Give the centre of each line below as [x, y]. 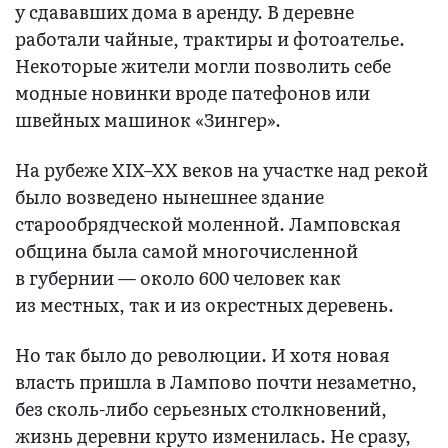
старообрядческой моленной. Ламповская [208, 224]
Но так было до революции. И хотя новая [202, 355]
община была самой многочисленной [186, 251]
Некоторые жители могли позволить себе [203, 66]
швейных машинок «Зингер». [150, 120]
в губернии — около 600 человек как [178, 278]
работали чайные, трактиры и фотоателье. [210, 39]
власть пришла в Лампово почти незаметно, [216, 382]
